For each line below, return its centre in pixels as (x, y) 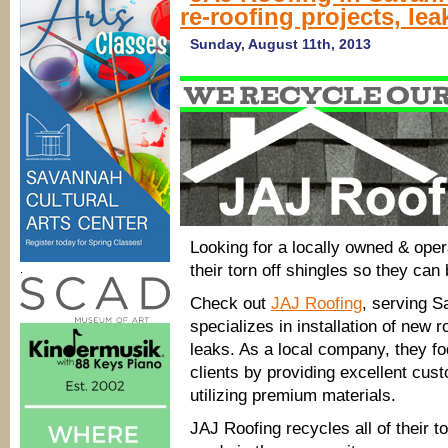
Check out (230, 303)
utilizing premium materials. (293, 395)
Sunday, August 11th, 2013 (280, 44)
